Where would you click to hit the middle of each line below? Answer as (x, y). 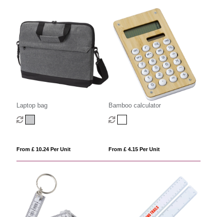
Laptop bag (32, 105)
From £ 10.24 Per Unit (43, 149)
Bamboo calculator (134, 105)
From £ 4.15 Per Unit (134, 149)
